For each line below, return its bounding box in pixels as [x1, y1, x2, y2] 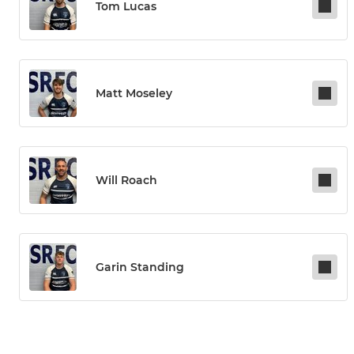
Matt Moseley [96, 86, 172, 101]
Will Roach [96, 173, 157, 188]
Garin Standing [96, 260, 184, 275]
